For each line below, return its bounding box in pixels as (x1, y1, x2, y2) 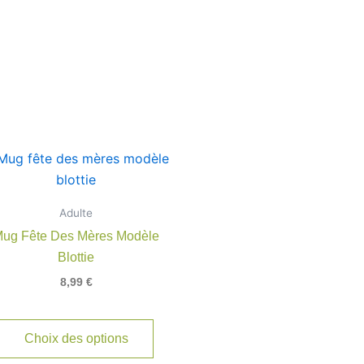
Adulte (59, 206, 93, 219)
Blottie (58, 249, 94, 264)
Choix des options (24, 331, 128, 345)
